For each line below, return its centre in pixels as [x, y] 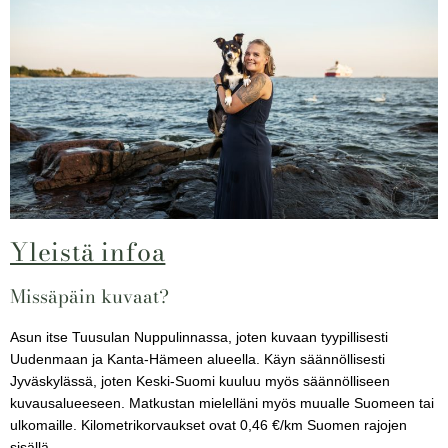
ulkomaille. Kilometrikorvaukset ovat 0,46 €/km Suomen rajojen [208, 425]
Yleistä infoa [88, 251]
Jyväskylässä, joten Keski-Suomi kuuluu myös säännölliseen [200, 381]
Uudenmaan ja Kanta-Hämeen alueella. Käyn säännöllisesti [197, 359]
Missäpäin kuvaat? [89, 295]
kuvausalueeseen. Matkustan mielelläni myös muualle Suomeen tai [222, 403]
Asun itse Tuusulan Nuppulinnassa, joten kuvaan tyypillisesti [199, 337]
